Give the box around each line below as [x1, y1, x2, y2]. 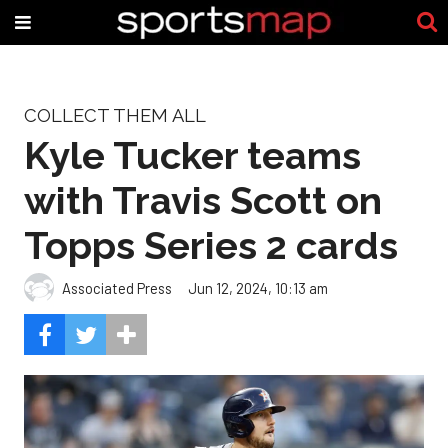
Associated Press [62, 278, 172, 297]
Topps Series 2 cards [24, 222, 398, 268]
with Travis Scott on [24, 177, 382, 223]
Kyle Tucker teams [24, 132, 361, 178]
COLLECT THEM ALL [24, 105, 206, 126]
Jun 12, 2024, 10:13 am [188, 278, 328, 297]
